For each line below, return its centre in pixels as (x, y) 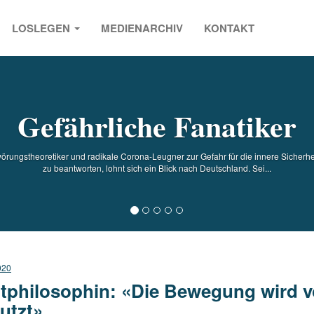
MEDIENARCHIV (142, 28)
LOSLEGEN (42, 28)
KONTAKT (229, 28)
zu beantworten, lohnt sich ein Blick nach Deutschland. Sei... (157, 168)
